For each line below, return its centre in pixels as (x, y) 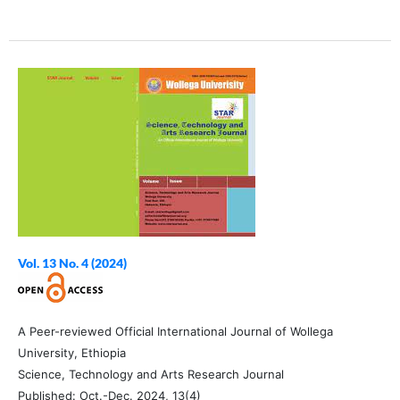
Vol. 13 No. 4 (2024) (72, 263)
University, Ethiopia (71, 353)
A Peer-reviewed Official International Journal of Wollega (175, 332)
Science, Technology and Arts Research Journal (150, 375)
